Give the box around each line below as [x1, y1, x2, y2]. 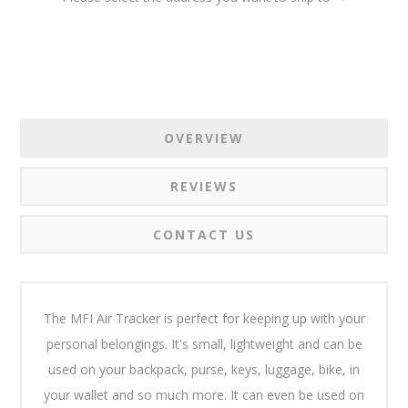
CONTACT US [153, 226, 255, 244]
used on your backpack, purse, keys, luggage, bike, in [48, 361, 360, 379]
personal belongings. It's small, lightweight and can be [46, 335, 362, 353]
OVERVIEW [164, 129, 244, 148]
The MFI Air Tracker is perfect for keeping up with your [43, 310, 365, 328]
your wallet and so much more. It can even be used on [44, 386, 364, 404]
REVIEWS [170, 178, 238, 196]
